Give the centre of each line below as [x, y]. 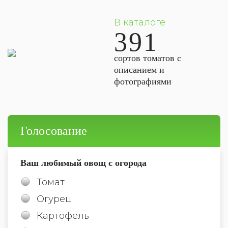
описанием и [139, 69]
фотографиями [143, 81]
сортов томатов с [148, 58]
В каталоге [140, 22]
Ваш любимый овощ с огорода [83, 163]
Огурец [54, 199]
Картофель [63, 216]
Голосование [54, 131]
